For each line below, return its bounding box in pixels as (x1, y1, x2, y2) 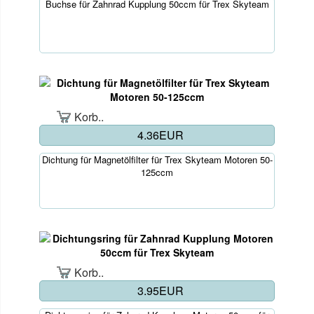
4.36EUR (137, 126, 184, 143)
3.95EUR (137, 282, 184, 299)
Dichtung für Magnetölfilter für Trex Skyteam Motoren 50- (41, 152, 273, 166)
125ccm (141, 165, 173, 179)
